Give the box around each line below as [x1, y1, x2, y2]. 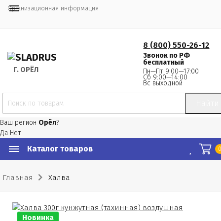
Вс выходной [143, 79, 183, 87]
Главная [2, 173, 33, 182]
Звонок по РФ [143, 51, 190, 60]
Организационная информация [7, 4, 99, 12]
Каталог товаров [27, 144, 93, 153]
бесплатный [143, 58, 184, 67]
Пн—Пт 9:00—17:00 [143, 67, 199, 75]
